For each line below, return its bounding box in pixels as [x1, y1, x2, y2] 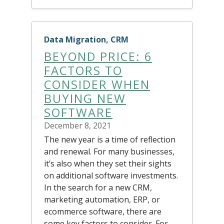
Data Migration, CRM [44, 33, 128, 45]
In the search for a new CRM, [44, 181, 152, 193]
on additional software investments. [44, 169, 178, 181]
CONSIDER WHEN [44, 76, 150, 92]
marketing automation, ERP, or [44, 193, 160, 205]
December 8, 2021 [44, 119, 111, 131]
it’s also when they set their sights [44, 157, 171, 169]
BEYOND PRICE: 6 [44, 48, 152, 64]
